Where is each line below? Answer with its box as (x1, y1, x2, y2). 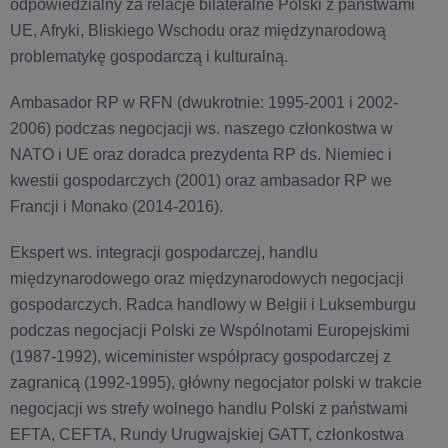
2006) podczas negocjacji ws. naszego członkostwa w (10, 120, 393, 137)
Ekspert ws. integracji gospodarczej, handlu (10, 244, 318, 261)
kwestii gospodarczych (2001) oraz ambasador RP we (10, 172, 392, 189)
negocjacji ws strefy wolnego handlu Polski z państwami (10, 400, 408, 417)
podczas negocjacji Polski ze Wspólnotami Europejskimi (10, 322, 410, 339)
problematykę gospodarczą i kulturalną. (10, 48, 288, 65)
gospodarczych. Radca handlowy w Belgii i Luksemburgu (10, 296, 416, 313)
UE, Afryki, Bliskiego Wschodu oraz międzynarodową (10, 22, 386, 39)
